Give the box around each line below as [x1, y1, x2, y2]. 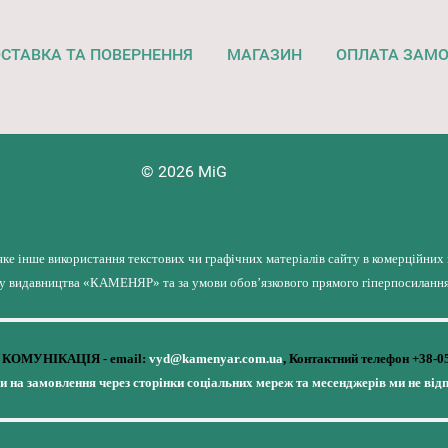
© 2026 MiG [141, 162, 228, 181]
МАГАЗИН [226, 45, 302, 65]
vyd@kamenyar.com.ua [148, 351, 283, 367]
